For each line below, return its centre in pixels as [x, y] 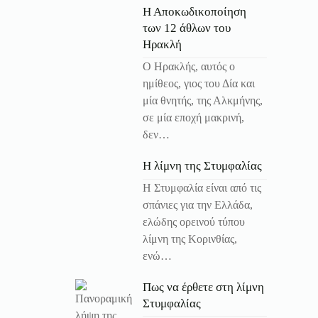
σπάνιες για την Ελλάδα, [198, 204]
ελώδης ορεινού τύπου [194, 221]
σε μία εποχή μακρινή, [193, 117]
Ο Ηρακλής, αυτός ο [189, 66]
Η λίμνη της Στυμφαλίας [202, 165]
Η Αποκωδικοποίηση [194, 12]
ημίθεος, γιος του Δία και [199, 83]
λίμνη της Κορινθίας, [190, 238]
